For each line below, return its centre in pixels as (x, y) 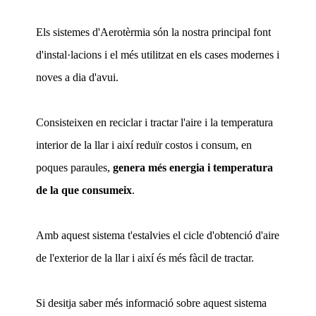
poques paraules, (74, 167)
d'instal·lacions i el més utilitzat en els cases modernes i (157, 54)
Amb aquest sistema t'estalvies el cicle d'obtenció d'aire (157, 235)
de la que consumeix (84, 190)
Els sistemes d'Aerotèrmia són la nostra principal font (153, 32)
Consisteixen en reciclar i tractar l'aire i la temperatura (154, 122)
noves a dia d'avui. (77, 77)
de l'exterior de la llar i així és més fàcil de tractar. (145, 257)
